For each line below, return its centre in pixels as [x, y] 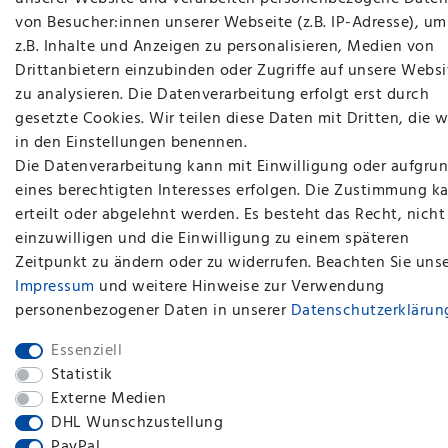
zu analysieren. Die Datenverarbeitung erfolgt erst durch [222, 95]
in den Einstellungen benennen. [131, 143]
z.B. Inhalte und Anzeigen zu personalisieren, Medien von [224, 47]
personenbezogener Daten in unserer [153, 311]
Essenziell [86, 351]
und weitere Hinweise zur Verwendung [239, 287]
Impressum [55, 287]
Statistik [82, 375]
